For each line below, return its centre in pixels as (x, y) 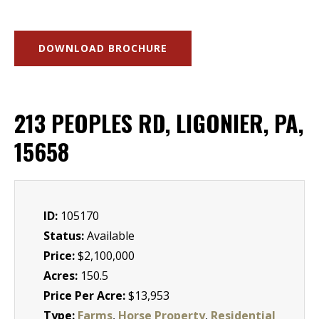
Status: (65, 236)
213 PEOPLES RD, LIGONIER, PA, (159, 123)
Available (111, 236)
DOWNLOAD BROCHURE (103, 48)
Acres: (62, 276)
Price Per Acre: (86, 296)
